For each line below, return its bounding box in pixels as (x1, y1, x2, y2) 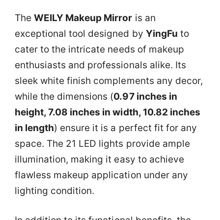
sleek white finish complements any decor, (15, 75, 203, 86)
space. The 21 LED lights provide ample (15, 137, 190, 149)
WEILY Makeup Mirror (34, 12, 133, 24)
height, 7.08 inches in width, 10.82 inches (15, 106, 200, 118)
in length (15, 122, 55, 134)
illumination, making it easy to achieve (15, 153, 184, 165)
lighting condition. (15, 185, 95, 196)
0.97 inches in (113, 90, 177, 102)
